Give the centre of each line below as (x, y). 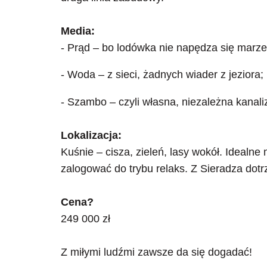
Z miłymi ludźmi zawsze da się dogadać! (156, 252)
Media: (78, 31)
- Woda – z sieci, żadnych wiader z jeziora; (162, 75)
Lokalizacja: (91, 135)
